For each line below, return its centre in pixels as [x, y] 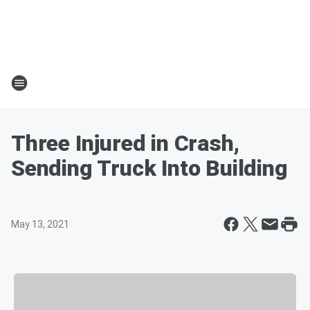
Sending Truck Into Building [149, 168]
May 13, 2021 [40, 224]
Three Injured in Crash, [125, 143]
